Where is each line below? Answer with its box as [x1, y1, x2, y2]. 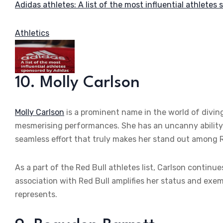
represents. [15, 190, 57, 200]
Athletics [15, 28, 49, 38]
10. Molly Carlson [15, 75, 140, 92]
